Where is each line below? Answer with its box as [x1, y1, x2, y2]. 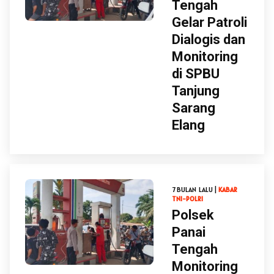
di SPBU [172, 66, 220, 81]
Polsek [172, 207, 214, 223]
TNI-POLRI [172, 194, 203, 203]
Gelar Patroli [172, 15, 247, 30]
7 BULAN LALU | [172, 185, 218, 194]
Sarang [172, 100, 215, 116]
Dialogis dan [172, 32, 245, 47]
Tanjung [172, 83, 220, 98]
